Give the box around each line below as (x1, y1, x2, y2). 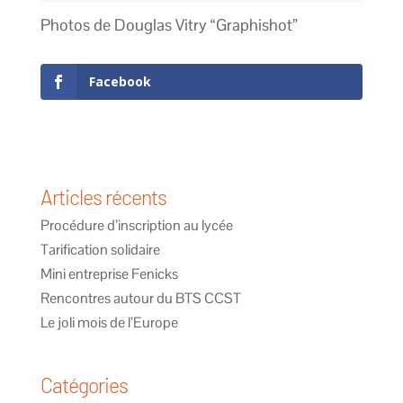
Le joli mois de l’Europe (40, 312, 178, 332)
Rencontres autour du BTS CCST (40, 288, 241, 308)
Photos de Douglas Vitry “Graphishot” (40, 13, 298, 35)
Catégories (40, 372, 128, 398)
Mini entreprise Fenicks (40, 264, 178, 283)
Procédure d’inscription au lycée (40, 215, 233, 235)
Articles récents (40, 184, 166, 210)
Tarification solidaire (40, 239, 160, 259)
